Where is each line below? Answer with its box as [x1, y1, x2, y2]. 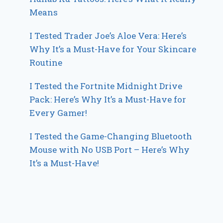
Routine [29, 57, 63, 68]
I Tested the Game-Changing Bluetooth [29, 130, 193, 142]
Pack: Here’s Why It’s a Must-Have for [29, 94, 187, 105]
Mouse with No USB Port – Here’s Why [29, 144, 190, 155]
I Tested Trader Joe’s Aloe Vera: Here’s [29, 30, 187, 41]
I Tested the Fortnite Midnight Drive [29, 80, 183, 92]
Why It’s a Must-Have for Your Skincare [29, 43, 197, 55]
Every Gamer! [29, 107, 88, 118]
